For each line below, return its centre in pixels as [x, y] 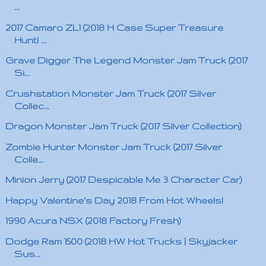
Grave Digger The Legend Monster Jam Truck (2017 [126, 60]
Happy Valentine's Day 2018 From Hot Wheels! [114, 200]
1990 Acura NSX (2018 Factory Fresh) [93, 221]
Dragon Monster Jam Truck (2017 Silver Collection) [123, 126]
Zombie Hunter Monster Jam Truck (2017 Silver [113, 147]
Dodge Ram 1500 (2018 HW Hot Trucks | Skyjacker [121, 241]
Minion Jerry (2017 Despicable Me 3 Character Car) [123, 180]
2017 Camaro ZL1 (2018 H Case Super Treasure [114, 27]
